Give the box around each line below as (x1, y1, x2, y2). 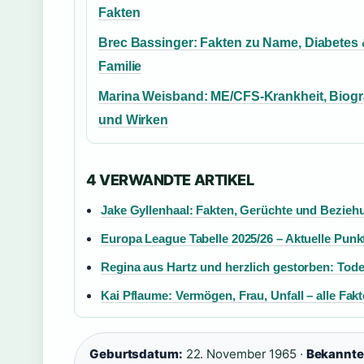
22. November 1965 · (182, 346, 306, 362)
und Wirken (98, 113, 169, 128)
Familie (98, 59, 142, 74)
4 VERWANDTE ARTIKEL (86, 171, 254, 189)
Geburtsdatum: (89, 346, 183, 362)
